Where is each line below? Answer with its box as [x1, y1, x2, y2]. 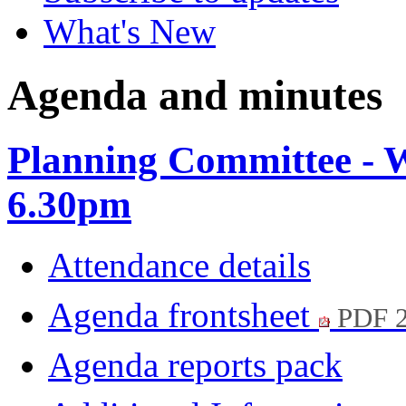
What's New [43, 12, 216, 51]
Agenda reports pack [48, 345, 343, 385]
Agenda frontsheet [48, 295, 319, 335]
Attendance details [48, 246, 311, 285]
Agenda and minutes [7, 72, 382, 120]
